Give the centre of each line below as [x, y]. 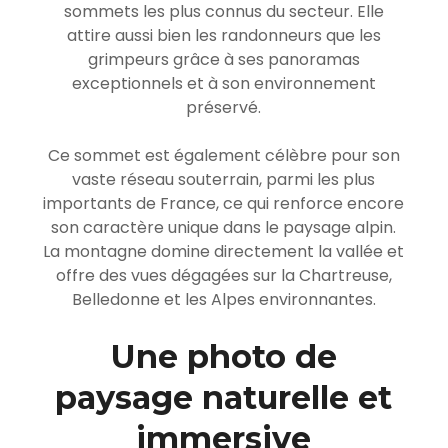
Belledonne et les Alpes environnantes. [223, 299]
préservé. [224, 107]
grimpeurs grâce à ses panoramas [223, 59]
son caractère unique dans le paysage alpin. [224, 227]
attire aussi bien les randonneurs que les [223, 35]
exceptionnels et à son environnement [223, 83]
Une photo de [223, 356]
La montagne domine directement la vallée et [224, 251]
